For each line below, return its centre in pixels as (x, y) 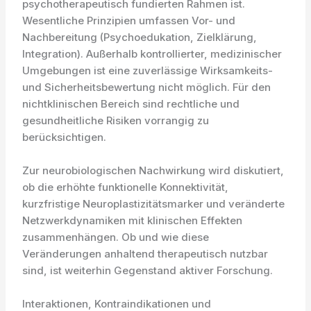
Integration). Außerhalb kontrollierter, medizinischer (152, 54)
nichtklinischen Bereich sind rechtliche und (131, 104)
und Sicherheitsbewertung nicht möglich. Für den (147, 87)
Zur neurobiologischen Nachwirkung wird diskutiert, (153, 170)
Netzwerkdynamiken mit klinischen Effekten (133, 220)
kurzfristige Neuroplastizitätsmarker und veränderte (154, 204)
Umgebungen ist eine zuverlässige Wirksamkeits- (148, 70)
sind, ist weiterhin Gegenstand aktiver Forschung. (148, 270)
